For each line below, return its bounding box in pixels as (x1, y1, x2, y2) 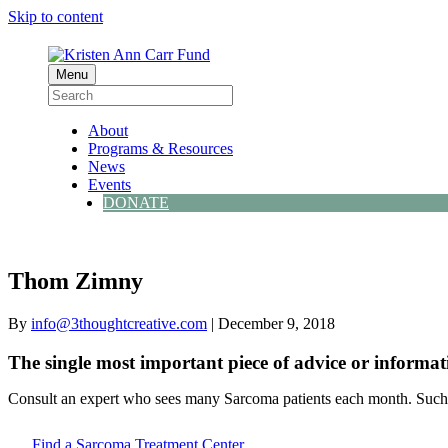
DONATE (103, 194, 169, 211)
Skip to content (8, 8, 103, 25)
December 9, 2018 (218, 314, 335, 332)
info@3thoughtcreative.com (31, 314, 207, 332)
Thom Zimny (8, 267, 143, 294)
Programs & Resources (88, 140, 233, 157)
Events (88, 176, 131, 193)
